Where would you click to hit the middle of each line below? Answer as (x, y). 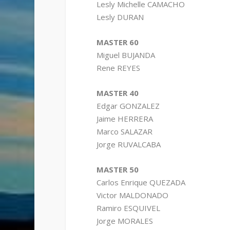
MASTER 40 (117, 93)
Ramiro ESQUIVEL (128, 208)
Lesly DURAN (120, 17)
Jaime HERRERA (124, 119)
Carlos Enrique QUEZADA (141, 183)
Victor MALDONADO (132, 195)
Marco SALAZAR (124, 132)
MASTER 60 (117, 42)
